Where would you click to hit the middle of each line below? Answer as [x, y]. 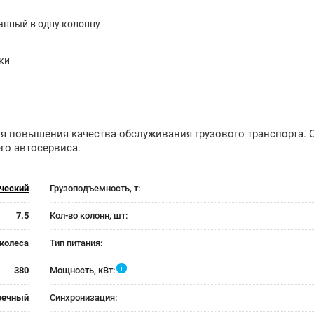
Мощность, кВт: [82, 270]
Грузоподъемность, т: [95, 188]
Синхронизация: [83, 298]
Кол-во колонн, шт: [89, 216]
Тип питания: [76, 243]
